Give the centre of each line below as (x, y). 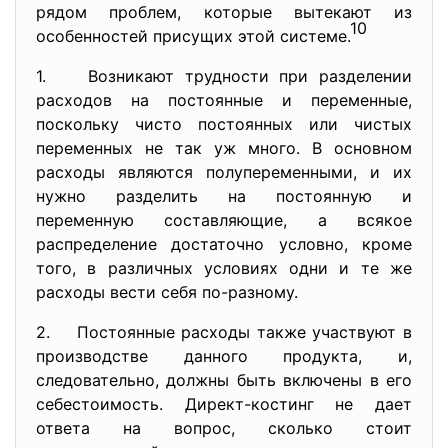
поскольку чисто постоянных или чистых (224, 124)
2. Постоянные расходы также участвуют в (224, 332)
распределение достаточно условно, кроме (224, 244)
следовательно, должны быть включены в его (224, 380)
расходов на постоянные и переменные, (224, 100)
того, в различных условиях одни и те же (224, 268)
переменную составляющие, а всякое (224, 220)
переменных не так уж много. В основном (224, 148)
